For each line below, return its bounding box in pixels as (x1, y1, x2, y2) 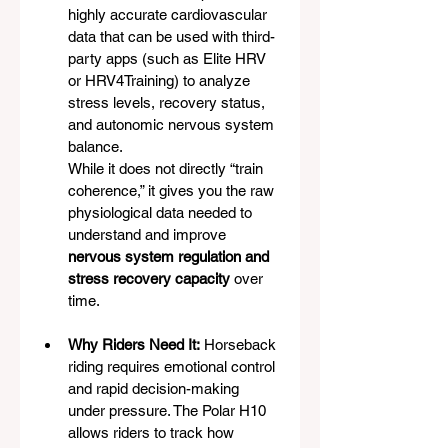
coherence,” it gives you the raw (68, 181, 278, 199)
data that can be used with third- (68, 27, 275, 45)
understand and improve (68, 225, 230, 243)
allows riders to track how (68, 423, 238, 441)
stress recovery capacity (68, 269, 230, 287)
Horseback (200, 335, 280, 353)
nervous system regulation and (68, 247, 273, 265)
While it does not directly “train (68, 159, 267, 177)
